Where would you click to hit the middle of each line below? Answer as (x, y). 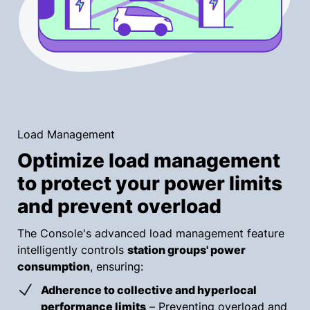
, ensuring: (117, 267)
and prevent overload (119, 207)
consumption (54, 267)
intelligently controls (72, 250)
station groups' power (186, 250)
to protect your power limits (150, 184)
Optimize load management (149, 161)
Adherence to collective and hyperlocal (149, 290)
